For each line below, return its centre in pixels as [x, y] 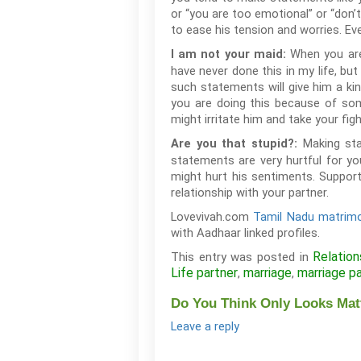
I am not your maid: [228, 54]
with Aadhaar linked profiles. [245, 233]
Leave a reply [205, 327]
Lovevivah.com [212, 217]
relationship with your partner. [250, 193]
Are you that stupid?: [237, 144]
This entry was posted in [242, 257]
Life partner [204, 273]
